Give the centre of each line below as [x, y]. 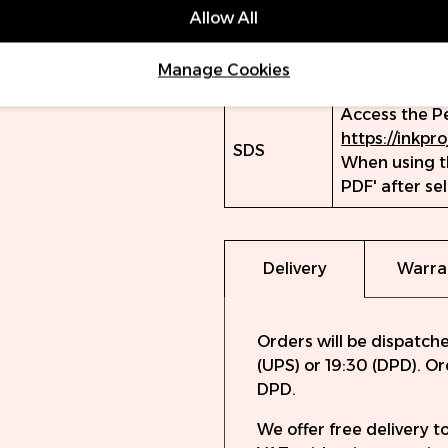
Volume [263, 50]
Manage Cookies [224, 70]
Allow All [224, 18]
